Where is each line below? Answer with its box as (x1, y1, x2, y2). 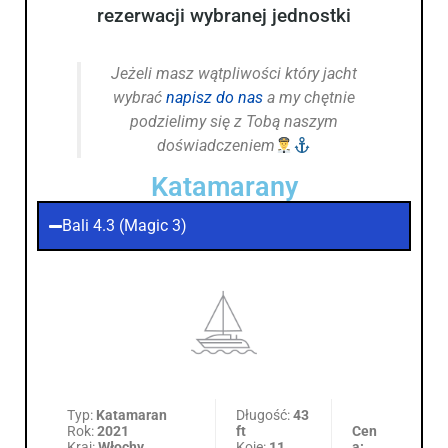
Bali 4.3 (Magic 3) (62, 216, 188, 236)
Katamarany (150, 171, 298, 204)
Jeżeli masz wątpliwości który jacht (111, 64, 357, 84)
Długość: (236, 406, 293, 423)
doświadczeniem (156, 136, 275, 156)
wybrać (113, 88, 166, 108)
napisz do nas (166, 88, 263, 108)
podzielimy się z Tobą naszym (130, 112, 338, 132)
